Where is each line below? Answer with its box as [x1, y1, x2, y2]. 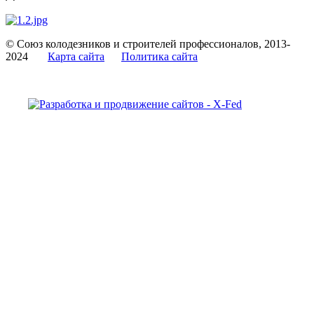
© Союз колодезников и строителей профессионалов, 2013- [6, 38, 290, 50]
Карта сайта [48, 50, 104, 63]
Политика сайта [121, 50, 198, 63]
